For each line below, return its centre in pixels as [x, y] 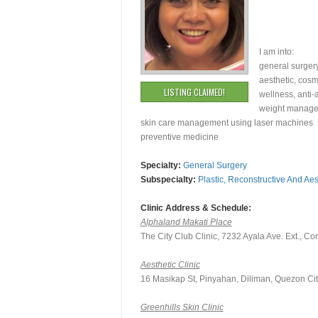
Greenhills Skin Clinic [182, 307]
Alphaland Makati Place [186, 222]
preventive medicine [179, 137]
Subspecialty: [168, 180]
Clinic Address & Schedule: [196, 208]
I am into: [276, 52]
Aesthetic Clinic [170, 265]
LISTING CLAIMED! [194, 92]
